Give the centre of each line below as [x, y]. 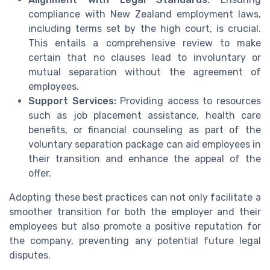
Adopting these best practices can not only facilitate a [135, 197]
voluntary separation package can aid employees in [145, 144]
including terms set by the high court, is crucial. [145, 28]
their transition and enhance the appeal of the [145, 159]
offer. [40, 173]
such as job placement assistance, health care [145, 115]
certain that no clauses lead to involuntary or [145, 57]
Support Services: [72, 101]
